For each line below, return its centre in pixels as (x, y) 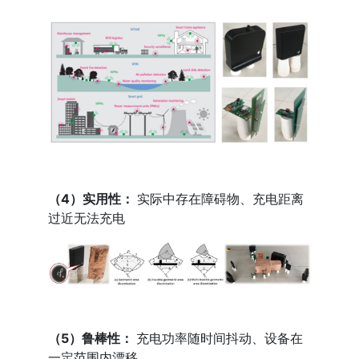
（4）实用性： (91, 199)
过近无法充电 (87, 218)
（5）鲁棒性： (91, 338)
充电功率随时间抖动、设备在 (218, 338)
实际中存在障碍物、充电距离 (219, 199)
